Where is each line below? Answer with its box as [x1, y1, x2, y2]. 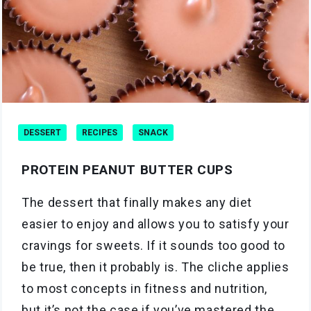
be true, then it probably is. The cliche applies [22, 259, 289, 274]
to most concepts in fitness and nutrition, [22, 280, 267, 296]
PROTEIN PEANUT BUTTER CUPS [22, 161, 233, 178]
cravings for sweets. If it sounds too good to [22, 237, 285, 253]
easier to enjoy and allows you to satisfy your [22, 216, 289, 231]
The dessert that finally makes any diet [22, 194, 252, 210]
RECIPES [82, 127, 117, 137]
